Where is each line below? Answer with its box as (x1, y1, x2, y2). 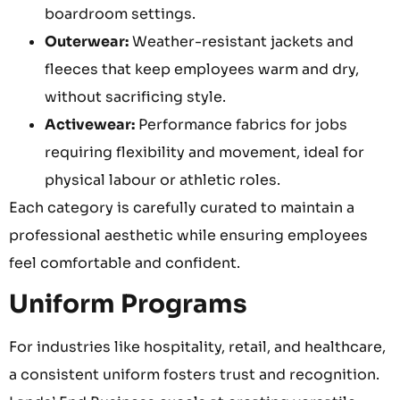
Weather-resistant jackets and (129, 31, 354, 51)
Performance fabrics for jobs (135, 114, 347, 134)
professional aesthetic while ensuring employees (9, 225, 368, 245)
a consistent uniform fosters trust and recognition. (9, 364, 379, 384)
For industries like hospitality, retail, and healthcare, (9, 337, 386, 356)
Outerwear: (45, 31, 129, 51)
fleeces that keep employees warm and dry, (45, 59, 359, 79)
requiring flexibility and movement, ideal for (45, 142, 364, 162)
